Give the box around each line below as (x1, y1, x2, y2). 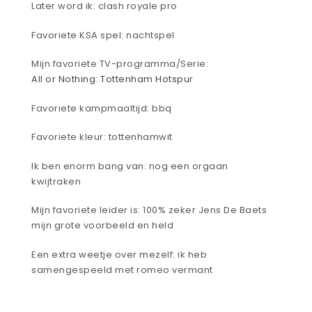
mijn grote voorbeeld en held (31, 219, 173, 233)
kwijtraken (31, 174, 81, 188)
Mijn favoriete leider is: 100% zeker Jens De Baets (31, 203, 267, 217)
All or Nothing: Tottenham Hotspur (31, 72, 194, 86)
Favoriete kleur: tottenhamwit (31, 130, 173, 144)
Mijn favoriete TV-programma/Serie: (31, 57, 211, 71)
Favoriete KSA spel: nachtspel (31, 28, 175, 42)
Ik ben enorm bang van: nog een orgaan (31, 159, 228, 173)
